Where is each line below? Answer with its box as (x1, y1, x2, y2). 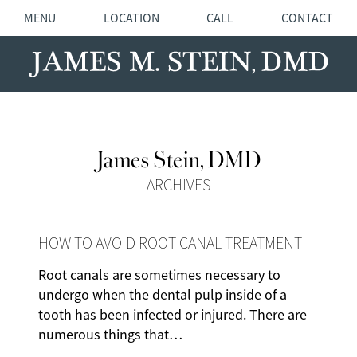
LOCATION (103, 10, 159, 26)
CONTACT (281, 10, 334, 26)
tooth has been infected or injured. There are (38, 306, 307, 324)
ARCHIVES (147, 175, 210, 195)
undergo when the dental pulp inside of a (38, 286, 287, 304)
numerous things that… (38, 326, 182, 344)
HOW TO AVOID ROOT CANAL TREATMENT (38, 233, 302, 253)
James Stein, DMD (96, 138, 261, 176)
